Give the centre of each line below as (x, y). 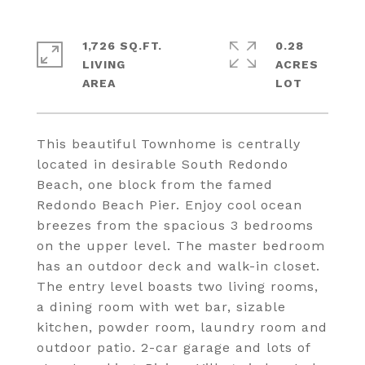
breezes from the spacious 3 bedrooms (175, 225)
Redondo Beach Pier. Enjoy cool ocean (169, 205)
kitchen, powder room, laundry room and (182, 327)
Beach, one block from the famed (155, 185)
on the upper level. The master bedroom (181, 246)
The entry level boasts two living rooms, (178, 286)
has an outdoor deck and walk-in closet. (178, 266)
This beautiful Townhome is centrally (169, 144)
